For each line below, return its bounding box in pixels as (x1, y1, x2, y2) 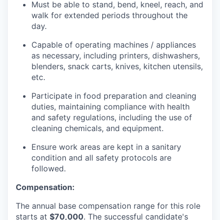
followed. (31, 164, 66, 173)
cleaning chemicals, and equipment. (31, 123, 164, 133)
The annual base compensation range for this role (16, 201, 200, 211)
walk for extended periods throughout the (31, 10, 188, 20)
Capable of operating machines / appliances (31, 40, 196, 50)
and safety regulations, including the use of (31, 112, 192, 122)
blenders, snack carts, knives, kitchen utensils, (31, 61, 203, 71)
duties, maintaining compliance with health (31, 102, 190, 111)
